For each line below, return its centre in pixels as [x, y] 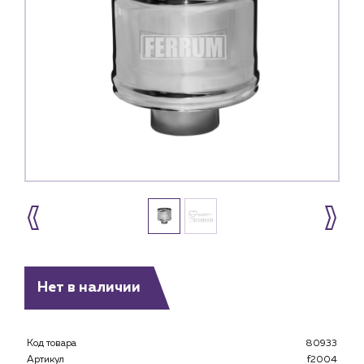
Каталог [107, 316]
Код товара [55, 344]
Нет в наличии [89, 288]
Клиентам [111, 348]
